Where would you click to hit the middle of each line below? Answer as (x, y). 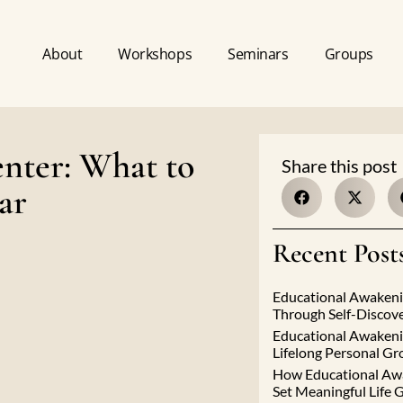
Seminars (258, 54)
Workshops (155, 54)
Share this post (340, 166)
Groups (349, 54)
